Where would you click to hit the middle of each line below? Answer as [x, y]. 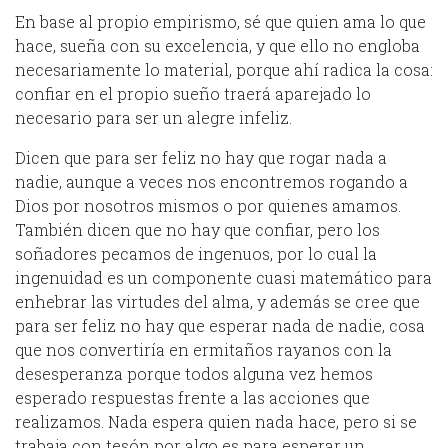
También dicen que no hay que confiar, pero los [197, 229]
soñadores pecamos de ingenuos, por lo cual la [196, 253]
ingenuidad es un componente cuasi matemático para [223, 277]
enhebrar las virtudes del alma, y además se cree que [217, 301]
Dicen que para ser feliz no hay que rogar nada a [201, 157]
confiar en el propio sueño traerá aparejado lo [193, 93]
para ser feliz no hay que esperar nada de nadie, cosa [220, 325]
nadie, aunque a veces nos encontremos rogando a [211, 181]
